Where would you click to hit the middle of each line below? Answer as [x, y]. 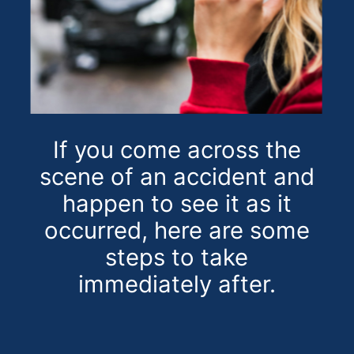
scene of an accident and [177, 176]
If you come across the [177, 149]
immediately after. [177, 284]
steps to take [177, 257]
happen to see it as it [177, 203]
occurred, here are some [177, 230]
